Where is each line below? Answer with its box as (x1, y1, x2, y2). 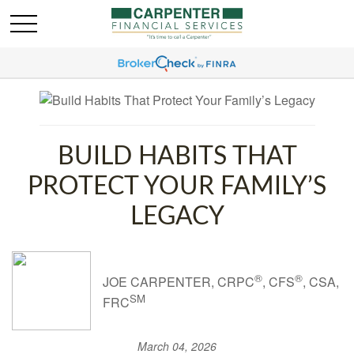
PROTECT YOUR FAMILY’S (28, 174, 326, 199)
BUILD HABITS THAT (57, 144, 297, 169)
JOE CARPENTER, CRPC (103, 273, 254, 291)
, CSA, (303, 273, 339, 291)
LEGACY (130, 204, 224, 229)
